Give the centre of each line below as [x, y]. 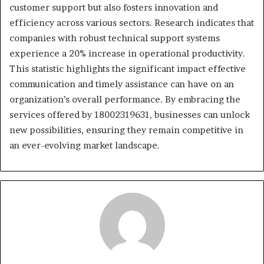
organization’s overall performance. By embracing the [125, 99]
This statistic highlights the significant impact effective [128, 68]
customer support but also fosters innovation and [114, 7]
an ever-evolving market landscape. [85, 145]
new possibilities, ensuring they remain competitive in [126, 130]
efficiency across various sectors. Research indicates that [132, 22]
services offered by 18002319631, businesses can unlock [130, 114]
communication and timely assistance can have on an [122, 84]
